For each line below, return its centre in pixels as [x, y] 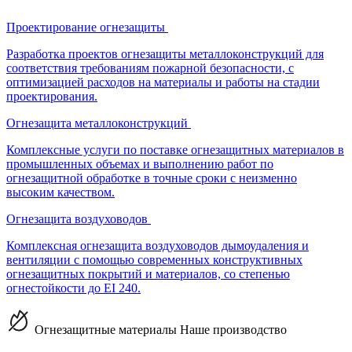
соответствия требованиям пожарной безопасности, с [150, 68]
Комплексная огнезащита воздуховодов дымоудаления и [158, 246]
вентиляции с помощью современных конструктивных [154, 260]
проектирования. [52, 96]
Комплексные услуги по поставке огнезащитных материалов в [175, 150]
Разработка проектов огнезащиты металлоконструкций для [165, 54]
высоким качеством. [60, 192]
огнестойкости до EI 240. [73, 288]
